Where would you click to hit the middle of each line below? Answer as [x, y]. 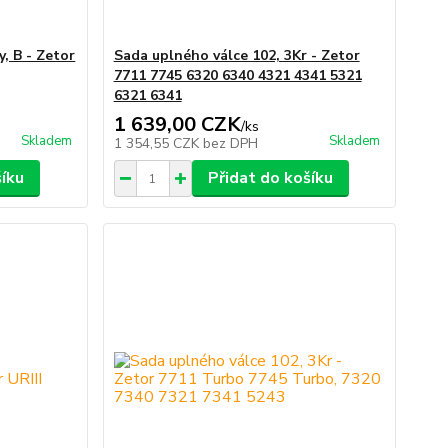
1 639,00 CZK [177, 125]
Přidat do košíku [270, 178]
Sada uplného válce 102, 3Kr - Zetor [236, 56]
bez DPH [230, 144]
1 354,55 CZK [158, 144]
